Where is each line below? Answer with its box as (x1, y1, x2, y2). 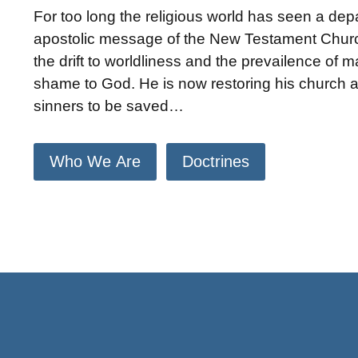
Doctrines (182, 152, 249, 170)
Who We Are (50, 152, 141, 170)
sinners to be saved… (34, 97, 184, 114)
